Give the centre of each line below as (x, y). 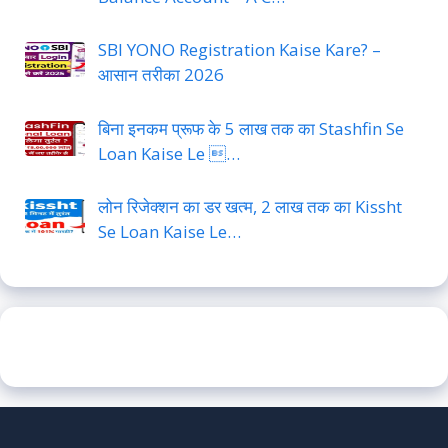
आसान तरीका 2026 (160, 75)
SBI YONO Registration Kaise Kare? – (239, 50)
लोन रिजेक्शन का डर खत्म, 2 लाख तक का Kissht (249, 207)
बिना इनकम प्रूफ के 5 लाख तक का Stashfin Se (250, 128)
